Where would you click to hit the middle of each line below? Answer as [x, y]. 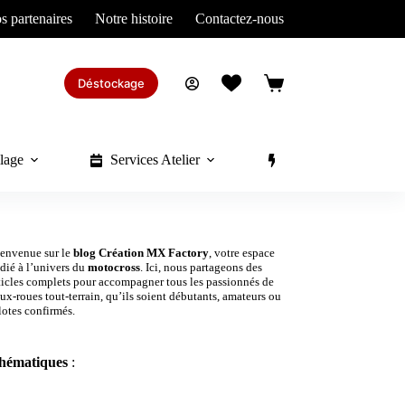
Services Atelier [155, 160]
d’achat [283, 106]
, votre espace [242, 253]
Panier [281, 89]
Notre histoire [133, 19]
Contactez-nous [239, 19]
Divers [305, 160]
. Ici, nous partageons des [202, 267]
